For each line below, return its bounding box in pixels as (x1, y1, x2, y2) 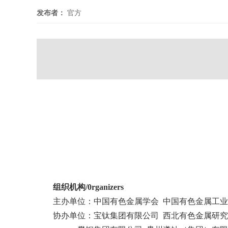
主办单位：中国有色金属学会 (53, 197, 159, 206)
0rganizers (88, 183, 124, 191)
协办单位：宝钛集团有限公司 (53, 211, 159, 220)
